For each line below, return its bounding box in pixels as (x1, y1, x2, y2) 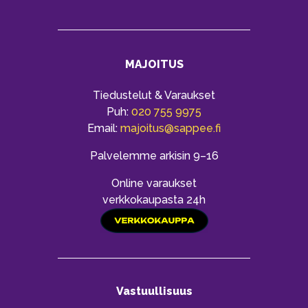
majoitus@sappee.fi (120, 121, 221, 135)
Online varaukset (111, 176, 197, 190)
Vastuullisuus (115, 284, 192, 298)
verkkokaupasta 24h (102, 192, 206, 206)
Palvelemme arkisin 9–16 (89, 148, 219, 162)
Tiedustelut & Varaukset (93, 88, 215, 102)
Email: (87, 121, 120, 135)
